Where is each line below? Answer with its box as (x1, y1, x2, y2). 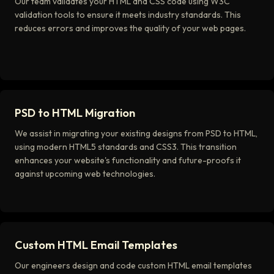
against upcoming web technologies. (15, 168, 155, 179)
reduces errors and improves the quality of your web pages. (15, 23, 246, 34)
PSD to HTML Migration (15, 106, 135, 120)
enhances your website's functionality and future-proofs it (15, 155, 241, 166)
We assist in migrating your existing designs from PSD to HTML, (15, 128, 257, 139)
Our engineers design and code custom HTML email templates (15, 260, 252, 271)
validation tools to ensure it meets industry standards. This (15, 9, 241, 20)
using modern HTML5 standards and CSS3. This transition (15, 141, 237, 152)
